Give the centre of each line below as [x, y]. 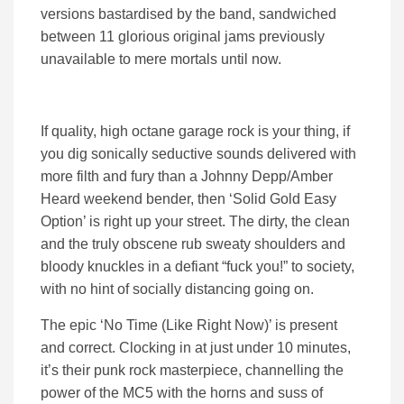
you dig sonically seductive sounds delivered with [198, 154]
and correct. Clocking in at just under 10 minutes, [196, 348]
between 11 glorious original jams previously [183, 37]
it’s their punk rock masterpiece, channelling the [192, 371]
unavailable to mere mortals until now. [161, 60]
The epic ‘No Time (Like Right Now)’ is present [189, 326]
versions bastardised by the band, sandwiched [188, 14]
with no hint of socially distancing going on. [177, 289]
